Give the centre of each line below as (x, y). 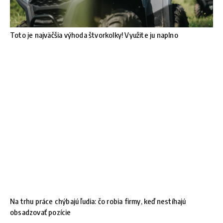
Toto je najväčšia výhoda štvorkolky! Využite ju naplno (94, 35)
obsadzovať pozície (41, 212)
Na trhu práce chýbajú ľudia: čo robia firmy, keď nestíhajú (98, 201)
